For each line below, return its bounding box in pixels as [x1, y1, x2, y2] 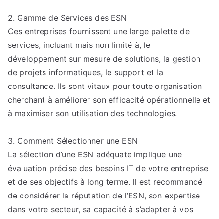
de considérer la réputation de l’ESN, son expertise [8, 191, 200, 200]
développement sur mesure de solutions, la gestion [8, 54, 200, 64]
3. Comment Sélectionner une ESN [8, 136, 138, 146]
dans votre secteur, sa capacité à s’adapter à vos [8, 204, 193, 214]
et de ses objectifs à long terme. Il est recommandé [8, 177, 203, 187]
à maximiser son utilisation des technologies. [8, 109, 177, 118]
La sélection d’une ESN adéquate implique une [8, 150, 182, 159]
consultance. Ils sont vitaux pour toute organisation [8, 81, 202, 91]
